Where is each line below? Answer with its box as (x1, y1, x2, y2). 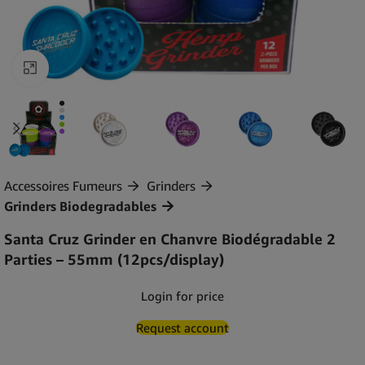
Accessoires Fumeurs (4, 177, 122, 194)
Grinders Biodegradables (4, 197, 156, 214)
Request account (136, 319, 229, 335)
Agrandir (48, 61, 97, 75)
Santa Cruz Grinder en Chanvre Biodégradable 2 (4, 229, 336, 248)
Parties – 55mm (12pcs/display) (4, 249, 224, 268)
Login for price (141, 288, 224, 303)
